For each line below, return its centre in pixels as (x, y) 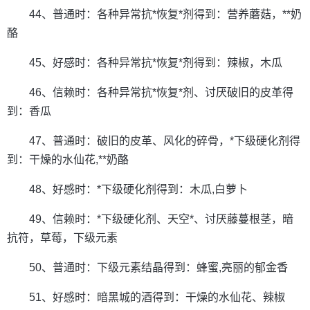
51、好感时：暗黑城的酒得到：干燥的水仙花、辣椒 (157, 297)
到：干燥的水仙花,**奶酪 (68, 159)
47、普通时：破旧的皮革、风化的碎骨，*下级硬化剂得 (165, 141)
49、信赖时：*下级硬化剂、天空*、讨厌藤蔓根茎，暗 (161, 219)
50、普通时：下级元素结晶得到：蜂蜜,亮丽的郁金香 (158, 267)
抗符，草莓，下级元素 (62, 238)
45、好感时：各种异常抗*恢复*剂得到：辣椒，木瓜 (156, 63)
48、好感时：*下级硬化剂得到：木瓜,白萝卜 (138, 189)
